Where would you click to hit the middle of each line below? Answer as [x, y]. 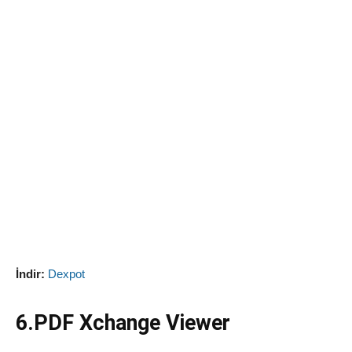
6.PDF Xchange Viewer [123, 323]
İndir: [30, 274]
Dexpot [66, 274]
